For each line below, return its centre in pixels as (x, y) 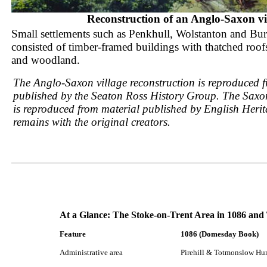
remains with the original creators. (93, 122)
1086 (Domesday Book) (220, 234)
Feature (73, 234)
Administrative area (91, 252)
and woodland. (45, 60)
